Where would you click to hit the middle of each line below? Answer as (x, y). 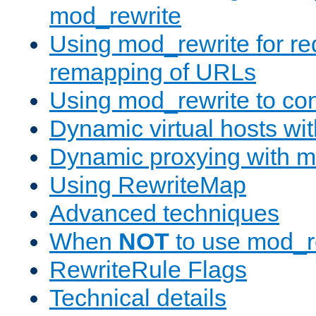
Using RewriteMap (148, 185)
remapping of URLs (153, 72)
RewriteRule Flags (148, 270)
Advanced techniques (164, 213)
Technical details (138, 298)
